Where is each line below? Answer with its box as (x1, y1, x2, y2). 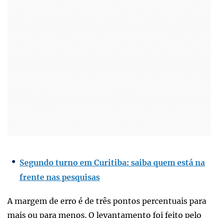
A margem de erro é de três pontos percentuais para (7, 196, 206, 206)
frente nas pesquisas (19, 172, 100, 182)
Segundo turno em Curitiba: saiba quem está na (19, 157, 205, 167)
